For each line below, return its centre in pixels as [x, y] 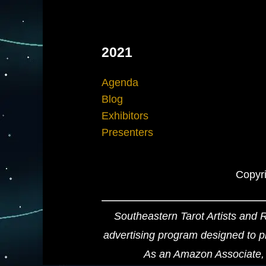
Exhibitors [125, 116]
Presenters [127, 133]
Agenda [120, 83]
